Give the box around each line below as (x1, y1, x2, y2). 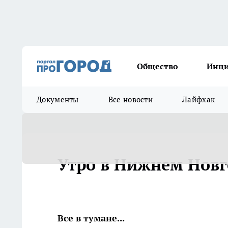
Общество (137, 61, 178, 71)
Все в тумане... (58, 212, 125, 224)
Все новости (108, 95, 153, 104)
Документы (37, 95, 79, 104)
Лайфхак (182, 95, 215, 104)
